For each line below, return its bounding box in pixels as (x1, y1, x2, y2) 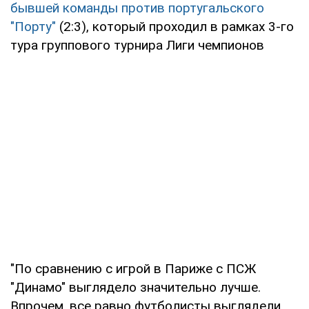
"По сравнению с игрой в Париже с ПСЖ (10, 260, 256, 277)
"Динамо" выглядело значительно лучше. (10, 279, 261, 295)
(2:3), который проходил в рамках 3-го (59, 18, 294, 34)
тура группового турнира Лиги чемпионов (10, 37, 264, 53)
